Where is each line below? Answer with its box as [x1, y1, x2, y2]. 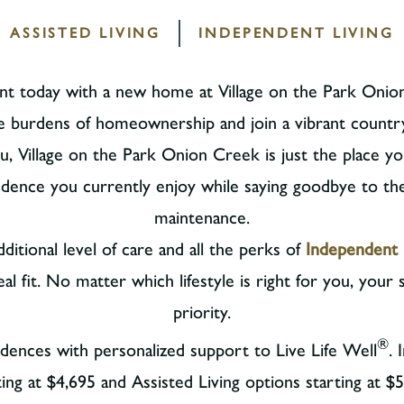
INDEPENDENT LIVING [198, 24, 395, 41]
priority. [173, 301, 231, 323]
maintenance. [154, 207, 250, 228]
